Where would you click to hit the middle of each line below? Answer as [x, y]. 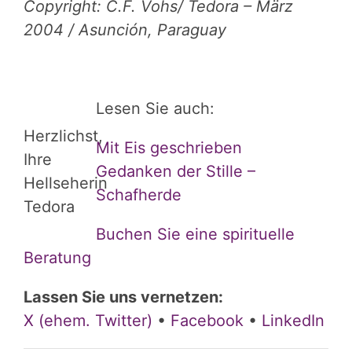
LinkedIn [293, 321]
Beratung [57, 258]
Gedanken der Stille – [176, 171]
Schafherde [139, 195]
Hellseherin [66, 183]
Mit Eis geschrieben [169, 148]
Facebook [207, 321]
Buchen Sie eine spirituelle [195, 234]
